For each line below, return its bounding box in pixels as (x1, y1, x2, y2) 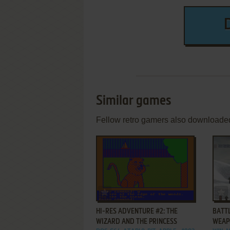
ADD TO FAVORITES (111, 187, 163, 194)
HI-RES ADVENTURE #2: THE (96, 208, 178, 215)
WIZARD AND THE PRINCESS (96, 218, 177, 225)
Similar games (96, 94, 171, 108)
